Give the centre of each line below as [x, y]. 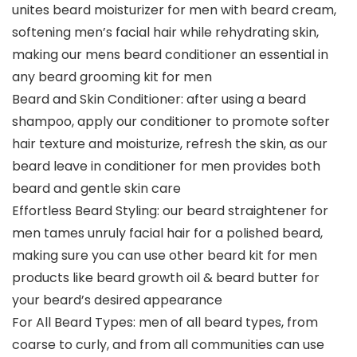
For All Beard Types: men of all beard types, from [165, 323]
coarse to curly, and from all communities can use [168, 345]
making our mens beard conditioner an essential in [170, 55]
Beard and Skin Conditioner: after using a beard [159, 100]
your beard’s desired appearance [117, 300]
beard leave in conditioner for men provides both [166, 167]
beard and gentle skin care [96, 189]
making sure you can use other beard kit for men [165, 256]
